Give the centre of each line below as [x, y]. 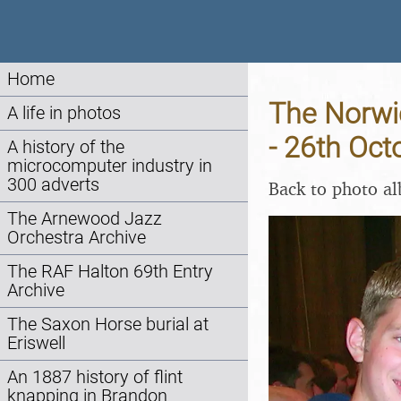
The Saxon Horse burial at [108, 324]
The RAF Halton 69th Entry [110, 272]
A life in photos [64, 113]
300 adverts [53, 185]
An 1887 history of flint [95, 377]
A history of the [66, 147]
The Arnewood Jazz [85, 219]
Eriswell [36, 343]
